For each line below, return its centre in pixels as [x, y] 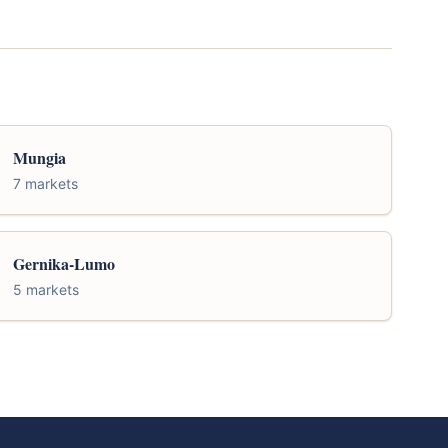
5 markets [46, 289]
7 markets [45, 183]
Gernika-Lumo [64, 263]
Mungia [39, 157]
